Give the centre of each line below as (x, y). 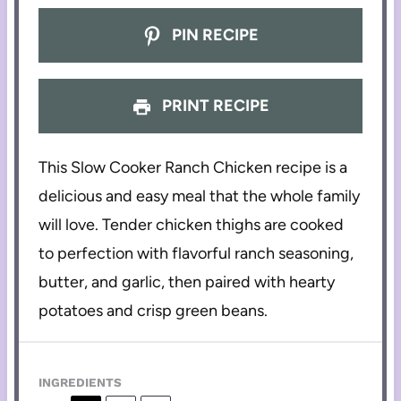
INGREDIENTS (81, 383)
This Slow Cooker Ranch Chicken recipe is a (193, 168)
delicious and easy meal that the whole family (200, 196)
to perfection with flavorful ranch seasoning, (196, 254)
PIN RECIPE (214, 35)
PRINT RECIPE (213, 105)
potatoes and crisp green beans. (154, 311)
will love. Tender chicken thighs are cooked (192, 225)
